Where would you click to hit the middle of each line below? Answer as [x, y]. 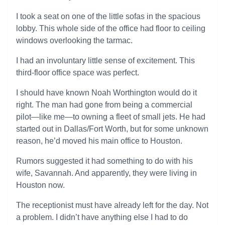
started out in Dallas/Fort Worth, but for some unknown [112, 129]
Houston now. [40, 185]
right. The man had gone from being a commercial [104, 105]
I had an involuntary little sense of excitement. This [105, 61]
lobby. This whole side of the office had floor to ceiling [111, 28]
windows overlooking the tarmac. [74, 40]
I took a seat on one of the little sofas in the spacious [108, 16]
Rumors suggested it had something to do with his [104, 161]
